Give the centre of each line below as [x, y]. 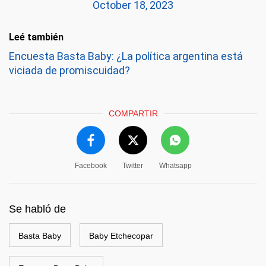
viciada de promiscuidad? [69, 70]
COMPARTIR [133, 113]
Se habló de [37, 209]
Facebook [91, 166]
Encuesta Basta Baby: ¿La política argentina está [126, 56]
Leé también [36, 37]
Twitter [133, 166]
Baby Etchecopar [121, 236]
